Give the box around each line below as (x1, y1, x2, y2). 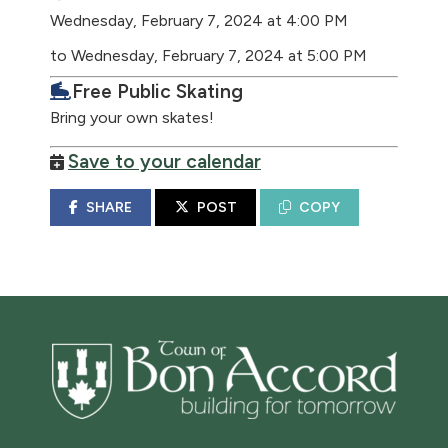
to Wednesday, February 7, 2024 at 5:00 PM (50, 46, 367, 65)
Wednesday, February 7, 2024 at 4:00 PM (50, 11, 348, 30)
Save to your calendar (68, 150, 261, 173)
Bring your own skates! (50, 108, 214, 127)
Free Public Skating (72, 80, 243, 103)
